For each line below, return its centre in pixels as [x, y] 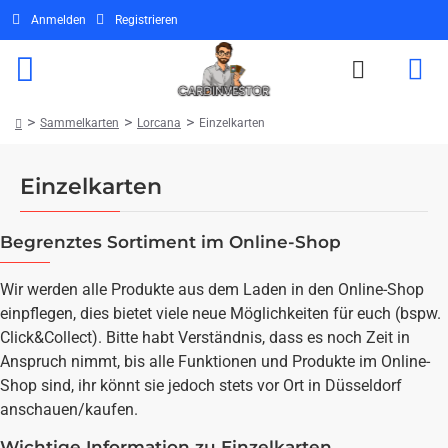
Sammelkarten [79, 123]
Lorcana [159, 123]
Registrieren [146, 19]
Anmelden [58, 19]
